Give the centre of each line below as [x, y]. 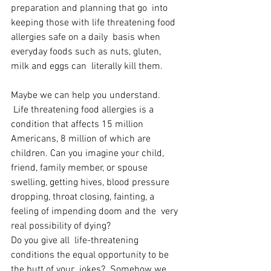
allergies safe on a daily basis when [87, 38]
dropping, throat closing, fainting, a [84, 197]
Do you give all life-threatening [76, 241]
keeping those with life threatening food [94, 23]
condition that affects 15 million [80, 125]
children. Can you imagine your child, [90, 154]
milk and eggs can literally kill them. [88, 67]
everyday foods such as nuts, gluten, [87, 52]
